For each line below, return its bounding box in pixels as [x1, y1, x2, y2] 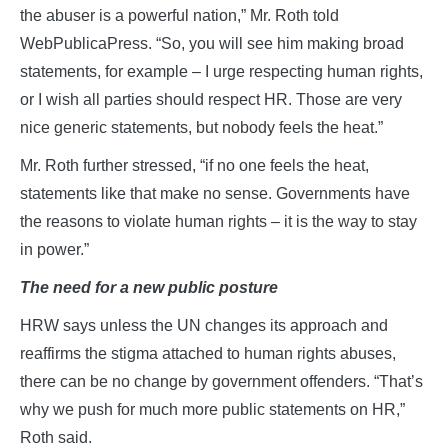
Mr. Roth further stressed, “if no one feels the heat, [20, 157, 369, 175]
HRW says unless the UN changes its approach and [20, 317, 388, 335]
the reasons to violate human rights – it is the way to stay [20, 213, 417, 231]
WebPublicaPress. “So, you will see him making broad [20, 35, 404, 53]
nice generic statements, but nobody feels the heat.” [20, 119, 383, 137]
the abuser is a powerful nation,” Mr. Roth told [20, 7, 339, 25]
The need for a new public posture [20, 279, 278, 297]
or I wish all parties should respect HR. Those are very [20, 91, 402, 109]
